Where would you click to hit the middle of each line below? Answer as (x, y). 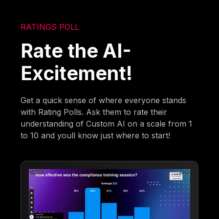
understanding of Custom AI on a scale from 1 (107, 123)
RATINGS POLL (50, 27)
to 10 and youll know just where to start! (96, 135)
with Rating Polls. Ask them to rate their (94, 112)
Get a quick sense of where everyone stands (104, 100)
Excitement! (77, 73)
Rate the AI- (76, 50)
